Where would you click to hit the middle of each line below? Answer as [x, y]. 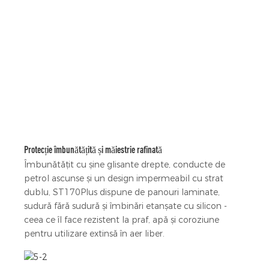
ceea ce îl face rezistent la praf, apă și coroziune [122, 219]
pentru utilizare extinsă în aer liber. [94, 233]
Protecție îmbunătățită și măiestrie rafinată [93, 149]
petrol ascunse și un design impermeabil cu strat [124, 178]
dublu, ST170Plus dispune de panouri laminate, [122, 192]
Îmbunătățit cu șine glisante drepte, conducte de [125, 164]
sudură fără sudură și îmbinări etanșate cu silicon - [125, 206]
